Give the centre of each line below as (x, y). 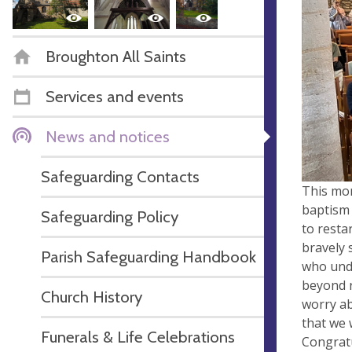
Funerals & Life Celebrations (138, 336)
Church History (92, 296)
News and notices (108, 136)
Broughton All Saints (116, 56)
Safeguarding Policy (110, 216)
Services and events (115, 96)
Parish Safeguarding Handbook (148, 256)
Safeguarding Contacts (120, 176)
